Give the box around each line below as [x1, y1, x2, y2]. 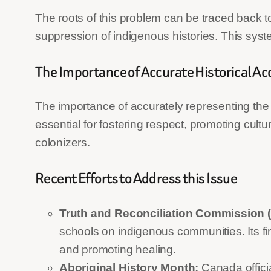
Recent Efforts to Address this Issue [35, 168, 238, 189]
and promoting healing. [59, 243, 176, 256]
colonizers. [35, 136, 90, 149]
